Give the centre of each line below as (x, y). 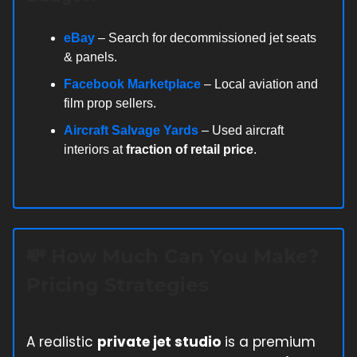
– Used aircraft (241, 130)
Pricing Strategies (118, 284)
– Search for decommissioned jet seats (206, 37)
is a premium (268, 341)
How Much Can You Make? (182, 256)
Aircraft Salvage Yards (131, 130)
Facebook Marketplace (132, 84)
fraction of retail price (190, 149)
